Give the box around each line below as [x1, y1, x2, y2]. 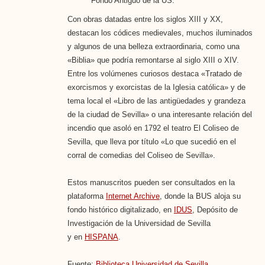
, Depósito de [192, 205, 238, 215]
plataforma [67, 192, 106, 201]
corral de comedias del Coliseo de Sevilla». [67, 151, 215, 160]
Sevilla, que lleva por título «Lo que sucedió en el [67, 137, 236, 147]
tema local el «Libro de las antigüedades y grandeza [67, 96, 245, 106]
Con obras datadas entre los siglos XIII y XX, [67, 15, 223, 24]
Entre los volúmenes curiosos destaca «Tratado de [67, 69, 242, 79]
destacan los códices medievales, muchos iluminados [67, 28, 253, 38]
